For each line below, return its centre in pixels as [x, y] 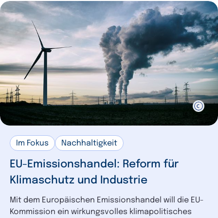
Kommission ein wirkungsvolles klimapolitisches [101, 212]
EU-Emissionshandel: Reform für [94, 164]
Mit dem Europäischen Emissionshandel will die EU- [107, 200]
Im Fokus [32, 143]
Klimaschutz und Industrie [79, 180]
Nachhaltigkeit [89, 143]
